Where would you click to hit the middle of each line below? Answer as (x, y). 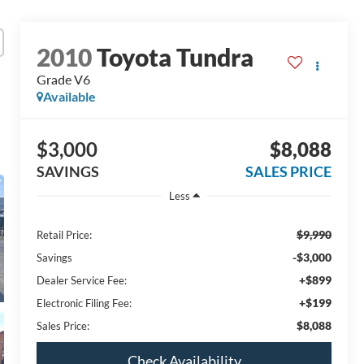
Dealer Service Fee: (82, 281)
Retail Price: (65, 235)
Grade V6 (64, 80)
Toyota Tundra (175, 57)
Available (70, 97)
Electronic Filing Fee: (84, 303)
